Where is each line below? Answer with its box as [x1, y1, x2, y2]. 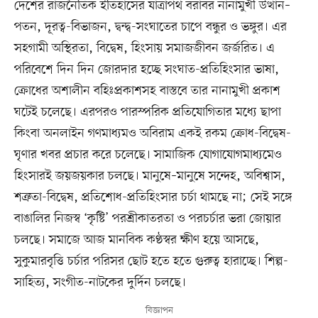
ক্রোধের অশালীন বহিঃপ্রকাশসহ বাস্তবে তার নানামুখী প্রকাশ [13, 82, 280, 100]
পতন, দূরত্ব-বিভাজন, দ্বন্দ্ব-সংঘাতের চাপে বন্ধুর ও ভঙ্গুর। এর [13, 18, 287, 36]
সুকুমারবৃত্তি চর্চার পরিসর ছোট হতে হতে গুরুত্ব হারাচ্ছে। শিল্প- [13, 253, 288, 270]
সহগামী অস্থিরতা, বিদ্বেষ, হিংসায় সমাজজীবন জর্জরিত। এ [13, 40, 275, 57]
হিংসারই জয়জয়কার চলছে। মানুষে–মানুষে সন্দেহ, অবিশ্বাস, [13, 168, 285, 185]
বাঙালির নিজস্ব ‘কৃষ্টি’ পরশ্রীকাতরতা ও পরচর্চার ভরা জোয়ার [13, 210, 281, 228]
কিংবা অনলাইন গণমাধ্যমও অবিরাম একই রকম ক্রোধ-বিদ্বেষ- [13, 125, 291, 143]
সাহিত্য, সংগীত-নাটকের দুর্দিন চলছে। [13, 274, 186, 292]
